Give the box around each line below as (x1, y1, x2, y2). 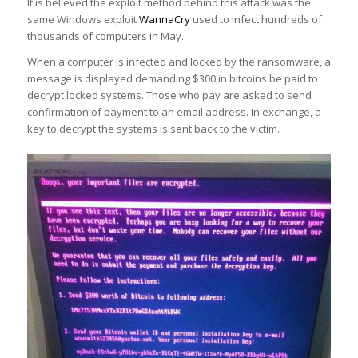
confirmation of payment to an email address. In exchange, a (26, 105, 321, 120)
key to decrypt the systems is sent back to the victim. (26, 121, 280, 137)
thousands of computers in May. (26, 29, 184, 44)
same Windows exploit (26, 12, 139, 27)
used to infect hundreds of (189, 12, 322, 27)
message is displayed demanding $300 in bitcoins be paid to (26, 71, 318, 86)
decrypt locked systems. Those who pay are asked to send (26, 88, 312, 103)
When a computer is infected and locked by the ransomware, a (26, 54, 331, 70)
